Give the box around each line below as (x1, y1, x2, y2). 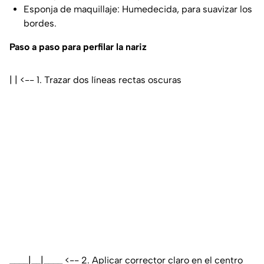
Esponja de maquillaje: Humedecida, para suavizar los (24, 3, 252, 15)
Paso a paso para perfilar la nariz (9, 41, 147, 52)
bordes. (24, 17, 57, 29)
